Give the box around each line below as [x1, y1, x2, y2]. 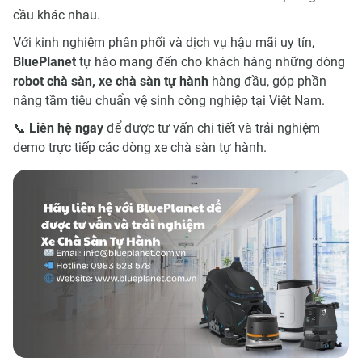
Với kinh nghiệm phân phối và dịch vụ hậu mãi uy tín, [13, 34, 314, 50]
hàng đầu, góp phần [208, 73, 326, 89]
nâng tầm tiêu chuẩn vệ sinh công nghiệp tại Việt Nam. [13, 92, 325, 108]
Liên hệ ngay [29, 120, 103, 136]
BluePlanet [13, 53, 76, 69]
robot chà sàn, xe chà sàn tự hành [13, 73, 208, 89]
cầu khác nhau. [13, 6, 100, 23]
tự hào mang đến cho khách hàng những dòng [76, 53, 345, 69]
